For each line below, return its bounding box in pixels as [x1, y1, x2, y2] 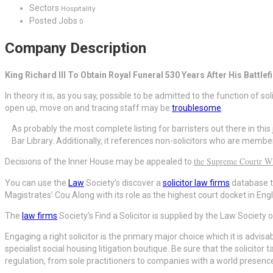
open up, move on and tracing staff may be [5, 103, 172, 113]
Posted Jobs [29, 16, 79, 26]
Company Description [5, 40, 146, 57]
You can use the [5, 178, 68, 188]
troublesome [172, 103, 221, 113]
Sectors [29, 3, 59, 13]
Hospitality [59, 4, 96, 13]
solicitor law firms [163, 178, 230, 188]
